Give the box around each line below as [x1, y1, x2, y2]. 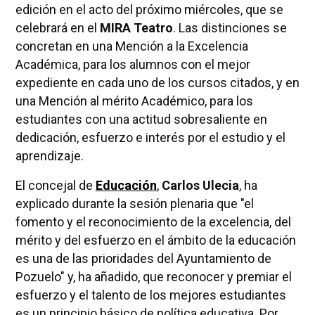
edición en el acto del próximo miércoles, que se [15, 2, 283, 18]
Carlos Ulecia [161, 178, 239, 193]
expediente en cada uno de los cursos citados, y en [15, 75, 300, 91]
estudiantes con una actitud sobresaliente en [15, 112, 267, 127]
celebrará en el [15, 20, 100, 36]
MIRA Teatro [99, 20, 173, 36]
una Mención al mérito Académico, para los [15, 94, 253, 109]
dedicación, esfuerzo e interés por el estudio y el [15, 130, 285, 146]
